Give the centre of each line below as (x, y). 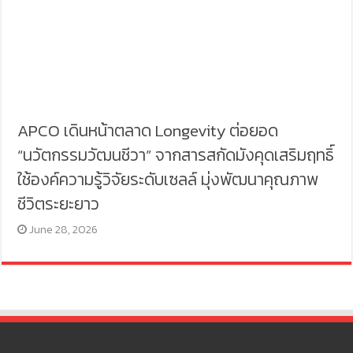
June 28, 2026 (64, 230)
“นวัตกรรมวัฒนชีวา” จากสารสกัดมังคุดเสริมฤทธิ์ (176, 155)
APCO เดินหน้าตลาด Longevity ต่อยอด (148, 131)
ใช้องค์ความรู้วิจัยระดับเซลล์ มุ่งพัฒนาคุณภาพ (168, 180)
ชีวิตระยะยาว (59, 204)
